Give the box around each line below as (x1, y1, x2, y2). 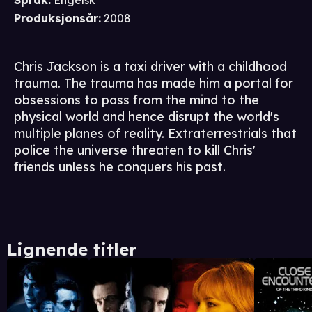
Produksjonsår (14, 11, 98, 26)
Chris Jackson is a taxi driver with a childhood (14, 58, 287, 75)
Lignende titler (7, 239, 136, 260)
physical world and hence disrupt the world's (14, 109, 279, 125)
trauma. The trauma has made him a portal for (14, 75, 293, 92)
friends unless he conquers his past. (14, 159, 226, 175)
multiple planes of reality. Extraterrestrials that (14, 125, 297, 142)
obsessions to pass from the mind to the (14, 92, 259, 109)
